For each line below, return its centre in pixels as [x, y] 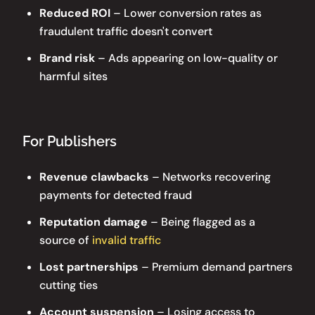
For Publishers [70, 141]
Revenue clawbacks [94, 176]
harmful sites [73, 76]
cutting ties [69, 285]
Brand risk [67, 58]
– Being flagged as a [201, 221]
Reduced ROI [75, 13]
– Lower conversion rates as [186, 13]
